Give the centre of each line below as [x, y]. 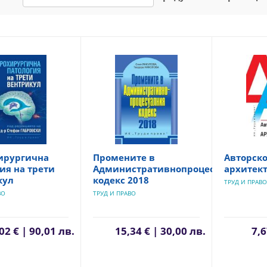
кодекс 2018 [121, 180]
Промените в [124, 157]
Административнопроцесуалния [171, 169]
